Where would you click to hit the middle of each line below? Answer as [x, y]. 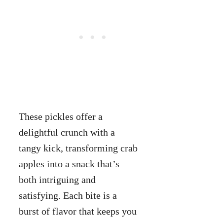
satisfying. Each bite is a [68, 195]
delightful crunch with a [67, 132]
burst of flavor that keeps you [78, 211]
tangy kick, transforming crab [78, 148]
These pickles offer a [61, 116]
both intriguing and [57, 179]
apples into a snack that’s [69, 164]
